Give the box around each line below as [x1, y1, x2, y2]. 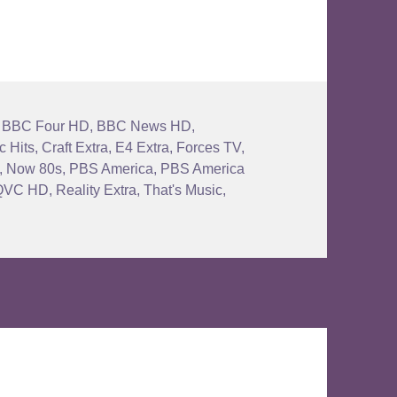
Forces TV [176, 140, 242, 156]
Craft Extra [42, 140, 109, 156]
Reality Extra [56, 183, 137, 198]
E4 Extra [115, 140, 170, 156]
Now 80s [6, 161, 63, 177]
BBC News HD [97, 119, 192, 135]
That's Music [144, 183, 223, 198]
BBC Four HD [2, 119, 90, 135]
